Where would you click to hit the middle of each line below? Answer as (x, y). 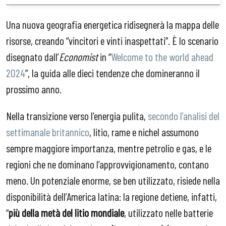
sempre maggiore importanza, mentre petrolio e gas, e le (109, 148)
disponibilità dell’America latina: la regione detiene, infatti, (111, 196)
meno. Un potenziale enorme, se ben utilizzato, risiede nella (113, 180)
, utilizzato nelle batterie (168, 213)
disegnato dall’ (33, 56)
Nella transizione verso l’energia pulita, (77, 116)
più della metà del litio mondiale (66, 213)
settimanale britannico (48, 132)
